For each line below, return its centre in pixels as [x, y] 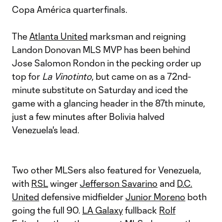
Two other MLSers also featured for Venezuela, [107, 170]
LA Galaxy [103, 210]
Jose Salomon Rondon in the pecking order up [107, 63]
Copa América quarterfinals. [70, 9]
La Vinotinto [67, 76]
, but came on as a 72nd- [141, 76]
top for [27, 76]
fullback [141, 210]
